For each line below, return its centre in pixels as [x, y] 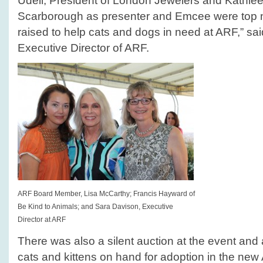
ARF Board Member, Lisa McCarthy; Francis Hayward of [106, 194]
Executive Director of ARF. [83, 48]
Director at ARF [42, 220]
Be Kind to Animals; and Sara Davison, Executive [95, 207]
